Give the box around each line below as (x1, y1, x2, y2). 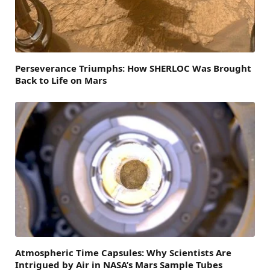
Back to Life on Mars (15, 74, 107, 87)
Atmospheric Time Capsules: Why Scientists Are (15, 246, 231, 259)
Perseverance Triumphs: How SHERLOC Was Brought (15, 62, 251, 75)
